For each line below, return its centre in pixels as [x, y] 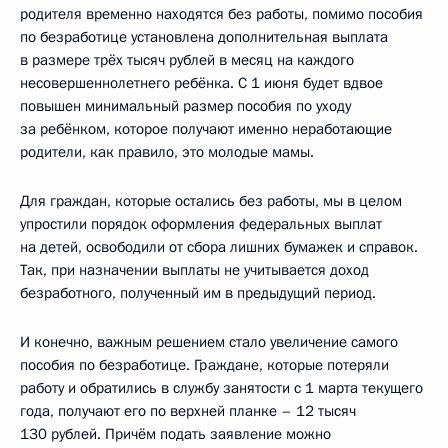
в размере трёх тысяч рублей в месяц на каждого [187, 59]
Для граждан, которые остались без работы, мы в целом [211, 200]
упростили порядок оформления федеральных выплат [201, 223]
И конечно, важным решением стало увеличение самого [209, 341]
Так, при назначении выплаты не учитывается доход [194, 269]
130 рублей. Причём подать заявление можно [175, 433]
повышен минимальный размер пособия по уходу [185, 105]
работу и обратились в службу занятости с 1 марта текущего [221, 387]
